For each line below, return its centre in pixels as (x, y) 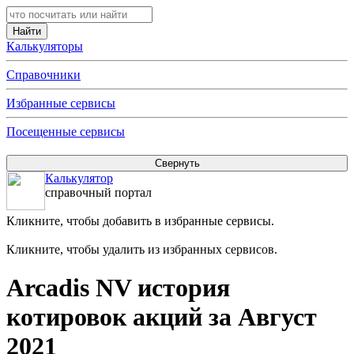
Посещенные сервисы (66, 132)
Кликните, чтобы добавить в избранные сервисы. (140, 221)
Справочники (43, 75)
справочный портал (98, 192)
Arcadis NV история (118, 288)
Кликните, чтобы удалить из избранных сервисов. (142, 249)
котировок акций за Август (162, 317)
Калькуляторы (45, 46)
